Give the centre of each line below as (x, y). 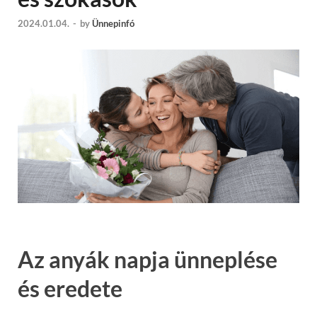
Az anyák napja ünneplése (148, 259)
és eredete (70, 288)
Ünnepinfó (113, 24)
